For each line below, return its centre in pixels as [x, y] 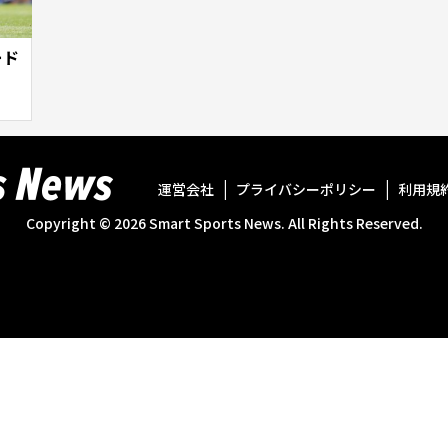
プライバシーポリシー [306, 189]
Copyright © [68, 222]
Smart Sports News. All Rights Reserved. [284, 222]
